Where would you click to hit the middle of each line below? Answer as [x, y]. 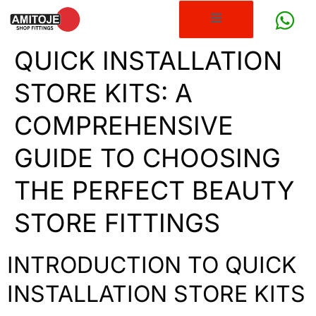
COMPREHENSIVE [124, 126]
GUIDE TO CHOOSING [147, 158]
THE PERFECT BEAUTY [154, 191]
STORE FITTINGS [117, 223]
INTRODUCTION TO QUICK [152, 265]
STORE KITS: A [103, 93]
